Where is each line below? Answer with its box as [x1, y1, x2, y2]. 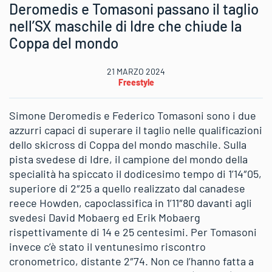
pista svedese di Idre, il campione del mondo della [9, 152, 248, 166]
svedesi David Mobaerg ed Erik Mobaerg [9, 210, 200, 224]
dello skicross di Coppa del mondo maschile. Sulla [9, 137, 246, 151]
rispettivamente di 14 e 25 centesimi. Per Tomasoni [9, 225, 257, 239]
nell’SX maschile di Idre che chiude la [9, 16, 242, 35]
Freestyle [118, 76, 154, 87]
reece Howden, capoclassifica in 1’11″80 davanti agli [9, 195, 252, 209]
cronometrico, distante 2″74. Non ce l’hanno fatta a [9, 254, 254, 268]
